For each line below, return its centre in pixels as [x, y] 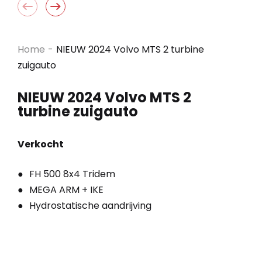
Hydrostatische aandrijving [90, 205]
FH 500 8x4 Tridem [72, 174]
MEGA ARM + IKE [66, 189]
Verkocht [41, 144]
